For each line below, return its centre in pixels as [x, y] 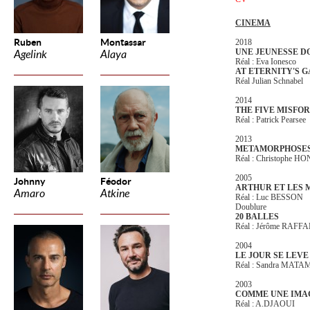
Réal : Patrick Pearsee [271, 120]
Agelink [30, 54]
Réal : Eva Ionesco [266, 62]
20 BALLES [257, 217]
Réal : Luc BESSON [269, 197]
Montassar [123, 42]
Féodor [116, 181]
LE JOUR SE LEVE [272, 255]
